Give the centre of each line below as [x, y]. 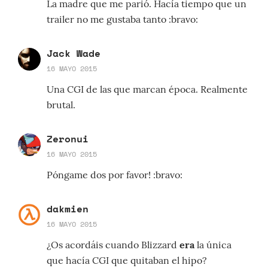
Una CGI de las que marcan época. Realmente [147, 89]
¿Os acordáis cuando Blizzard [113, 245]
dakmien [68, 209]
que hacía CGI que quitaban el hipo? [127, 261]
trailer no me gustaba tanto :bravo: [122, 19]
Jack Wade [74, 54]
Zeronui [68, 139]
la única [213, 245]
